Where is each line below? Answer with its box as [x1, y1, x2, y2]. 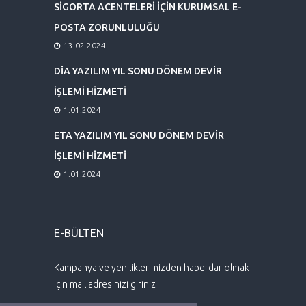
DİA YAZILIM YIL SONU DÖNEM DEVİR [54, 65, 222, 76]
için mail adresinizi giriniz [54, 278, 156, 290]
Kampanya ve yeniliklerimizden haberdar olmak [54, 262, 249, 273]
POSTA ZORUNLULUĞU [54, 21, 160, 33]
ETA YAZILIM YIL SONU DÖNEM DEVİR [54, 129, 224, 141]
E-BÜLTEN [54, 226, 104, 239]
